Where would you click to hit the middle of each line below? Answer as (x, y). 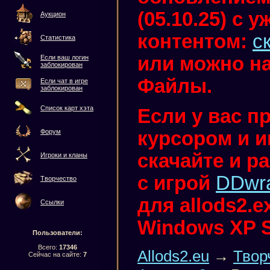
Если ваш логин (64, 57)
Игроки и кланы (64, 155)
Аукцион (53, 14)
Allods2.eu (173, 256)
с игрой (177, 183)
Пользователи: (57, 233)
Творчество (58, 178)
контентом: (195, 41)
